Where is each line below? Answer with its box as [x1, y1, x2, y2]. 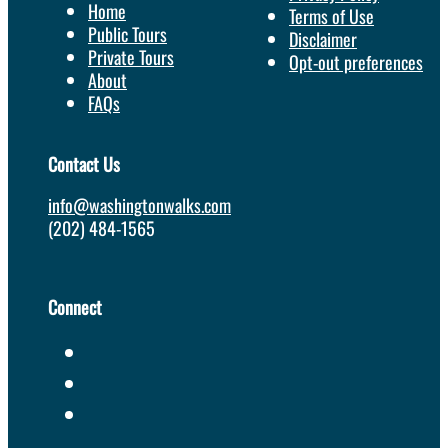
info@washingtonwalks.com [48, 192, 231, 219]
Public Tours [88, 21, 167, 48]
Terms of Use [289, 3, 374, 30]
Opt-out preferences [289, 49, 423, 76]
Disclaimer [289, 26, 357, 53]
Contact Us [48, 151, 120, 178]
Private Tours [88, 44, 174, 71]
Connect [48, 294, 102, 321]
